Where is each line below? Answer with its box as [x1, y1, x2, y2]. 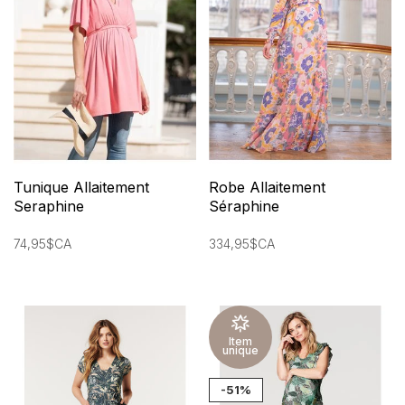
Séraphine [209, 197, 279, 216]
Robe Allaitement [209, 178, 325, 197]
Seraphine [14, 197, 84, 216]
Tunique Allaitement [14, 178, 149, 197]
